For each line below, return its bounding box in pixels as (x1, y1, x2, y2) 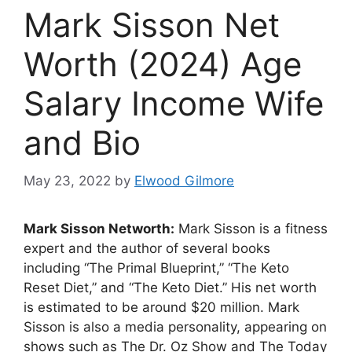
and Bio (24, 122, 141, 163)
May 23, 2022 (24, 173, 111, 189)
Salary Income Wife (24, 82, 324, 123)
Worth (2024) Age (24, 43, 302, 84)
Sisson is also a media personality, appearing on (24, 319, 327, 335)
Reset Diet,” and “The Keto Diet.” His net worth (24, 280, 317, 296)
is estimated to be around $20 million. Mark (24, 299, 299, 316)
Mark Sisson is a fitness (174, 221, 328, 237)
